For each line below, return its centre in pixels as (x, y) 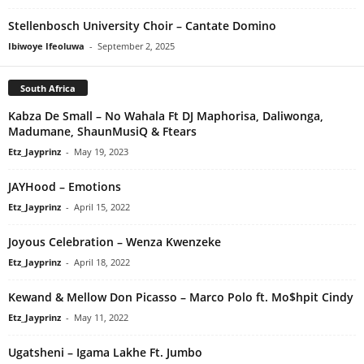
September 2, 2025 (136, 45)
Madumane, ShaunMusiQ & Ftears (102, 132)
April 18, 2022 (102, 262)
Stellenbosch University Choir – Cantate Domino (142, 25)
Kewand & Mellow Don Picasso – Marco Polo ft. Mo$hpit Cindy (181, 297)
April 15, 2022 (102, 207)
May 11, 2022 (101, 318)
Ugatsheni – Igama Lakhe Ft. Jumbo (105, 353)
